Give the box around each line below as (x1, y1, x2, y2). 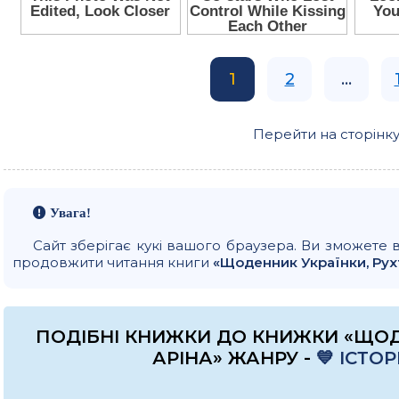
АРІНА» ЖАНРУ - (151, 346, 316, 369)
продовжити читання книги (12, 253, 213, 271)
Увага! (45, 205, 91, 219)
